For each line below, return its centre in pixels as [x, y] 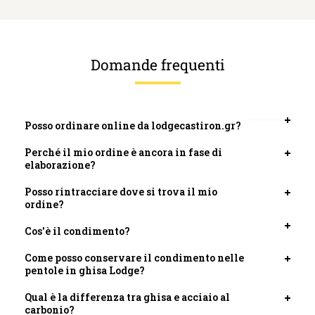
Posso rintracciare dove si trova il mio [121, 191]
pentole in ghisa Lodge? [85, 270]
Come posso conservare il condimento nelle [134, 257]
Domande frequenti [157, 64]
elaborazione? [60, 165]
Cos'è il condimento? [77, 231]
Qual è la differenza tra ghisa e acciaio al [127, 297]
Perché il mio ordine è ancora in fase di [123, 152]
